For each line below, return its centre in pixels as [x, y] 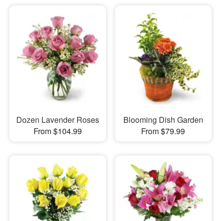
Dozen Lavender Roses [57, 119]
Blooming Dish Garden [163, 119]
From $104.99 [57, 131]
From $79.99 [163, 131]
